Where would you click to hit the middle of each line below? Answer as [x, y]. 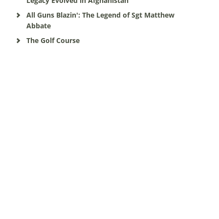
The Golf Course [53, 40]
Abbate [38, 26]
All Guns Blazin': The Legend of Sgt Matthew [100, 15]
